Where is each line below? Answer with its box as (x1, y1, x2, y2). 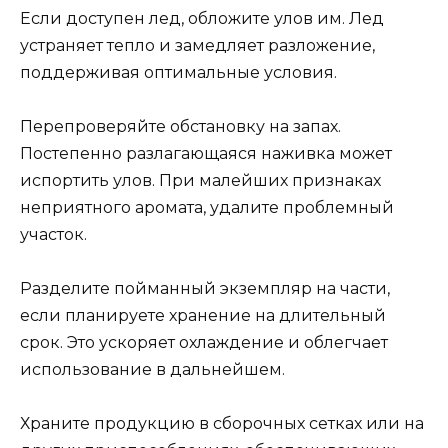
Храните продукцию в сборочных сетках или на (20, 414, 424, 434)
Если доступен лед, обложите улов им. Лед (20, 8, 384, 28)
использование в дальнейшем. (20, 360, 285, 380)
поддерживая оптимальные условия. (20, 62, 337, 82)
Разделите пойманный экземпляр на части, (20, 279, 390, 299)
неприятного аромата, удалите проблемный (20, 197, 394, 217)
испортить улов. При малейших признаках (20, 170, 381, 190)
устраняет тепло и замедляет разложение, (20, 35, 375, 55)
